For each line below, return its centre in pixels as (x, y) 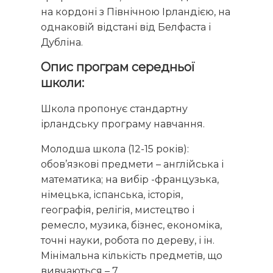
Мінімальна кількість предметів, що (132, 255)
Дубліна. (62, 42)
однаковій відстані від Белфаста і (126, 27)
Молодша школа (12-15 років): (115, 149)
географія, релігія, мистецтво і (118, 210)
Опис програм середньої (118, 67)
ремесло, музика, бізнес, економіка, (132, 225)
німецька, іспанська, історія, (112, 194)
